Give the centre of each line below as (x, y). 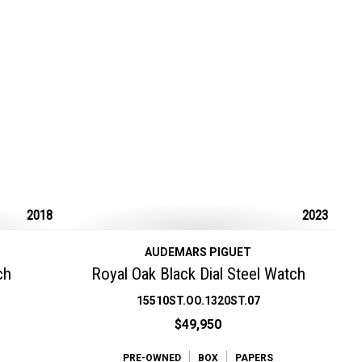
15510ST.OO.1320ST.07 (198, 301)
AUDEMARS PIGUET (198, 253)
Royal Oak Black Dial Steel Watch (198, 274)
